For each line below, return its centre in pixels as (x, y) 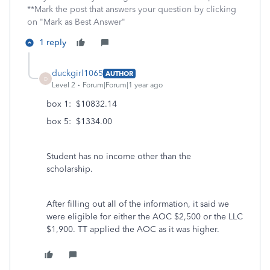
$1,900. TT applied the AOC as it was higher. (135, 229)
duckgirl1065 (77, 73)
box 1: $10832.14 (82, 104)
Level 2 (64, 85)
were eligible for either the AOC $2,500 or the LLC (145, 217)
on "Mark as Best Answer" (76, 22)
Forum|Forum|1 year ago (123, 85)
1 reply (53, 42)
